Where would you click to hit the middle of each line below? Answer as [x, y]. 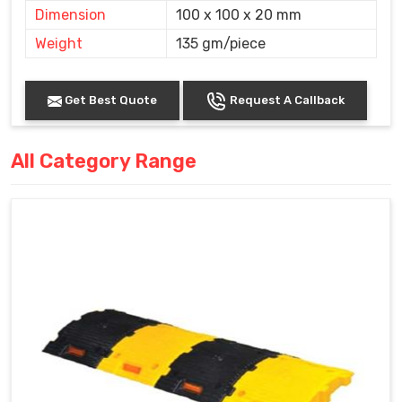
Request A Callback [286, 100]
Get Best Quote [109, 100]
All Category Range [104, 162]
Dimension [70, 15]
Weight [59, 44]
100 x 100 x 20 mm [239, 15]
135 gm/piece [221, 44]
